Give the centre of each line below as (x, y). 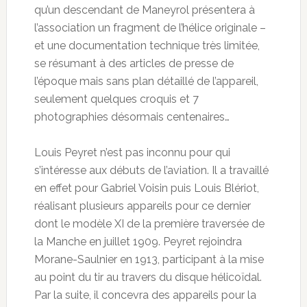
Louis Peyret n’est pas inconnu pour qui (132, 153)
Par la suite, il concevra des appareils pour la (145, 295)
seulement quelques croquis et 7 (116, 99)
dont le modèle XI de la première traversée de (149, 224)
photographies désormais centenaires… (132, 117)
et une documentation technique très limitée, (147, 46)
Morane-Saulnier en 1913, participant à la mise (149, 260)
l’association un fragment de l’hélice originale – (150, 28)
